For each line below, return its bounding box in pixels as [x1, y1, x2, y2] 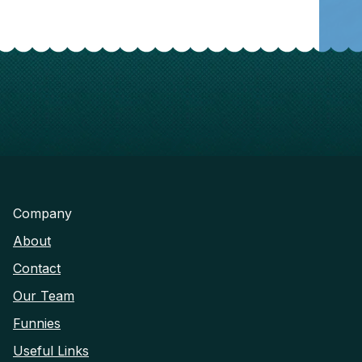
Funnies [13, 315, 61, 332]
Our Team [13, 288, 74, 305]
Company [13, 205, 72, 222]
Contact [13, 260, 61, 277]
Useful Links [13, 343, 89, 360]
